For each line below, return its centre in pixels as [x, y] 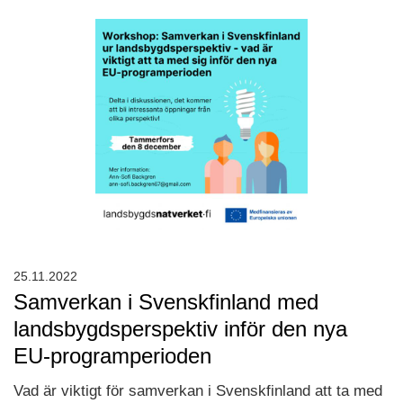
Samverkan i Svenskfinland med [166, 302]
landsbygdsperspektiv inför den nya [180, 329]
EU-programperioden [112, 356]
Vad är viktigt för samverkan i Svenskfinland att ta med [198, 391]
